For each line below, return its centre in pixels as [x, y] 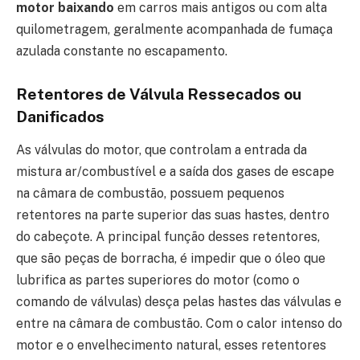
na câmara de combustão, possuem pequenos [150, 194]
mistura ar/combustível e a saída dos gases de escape [175, 172]
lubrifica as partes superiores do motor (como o [158, 280]
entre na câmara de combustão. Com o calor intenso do [179, 324]
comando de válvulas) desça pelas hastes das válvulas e [179, 302]
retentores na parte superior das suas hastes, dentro [173, 215]
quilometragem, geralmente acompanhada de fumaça [174, 29]
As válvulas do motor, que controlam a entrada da [162, 150]
